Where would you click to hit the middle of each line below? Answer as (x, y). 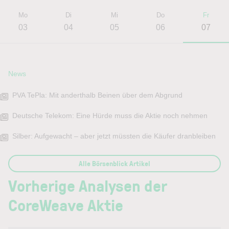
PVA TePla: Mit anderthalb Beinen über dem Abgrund (97, 95)
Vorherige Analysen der (88, 185)
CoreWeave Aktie (66, 204)
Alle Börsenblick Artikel (114, 163)
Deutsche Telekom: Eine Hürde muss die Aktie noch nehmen (110, 115)
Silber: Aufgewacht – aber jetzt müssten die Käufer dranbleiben (114, 136)
